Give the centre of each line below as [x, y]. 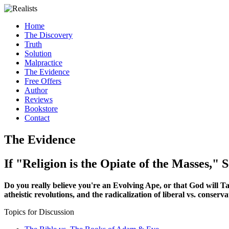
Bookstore [41, 109]
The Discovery [49, 35]
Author [36, 90]
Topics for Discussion [39, 212]
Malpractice [43, 63]
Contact [37, 118]
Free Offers [43, 81]
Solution [38, 53]
